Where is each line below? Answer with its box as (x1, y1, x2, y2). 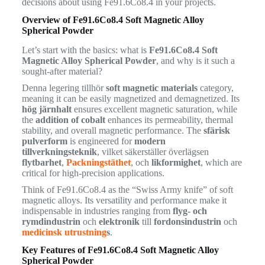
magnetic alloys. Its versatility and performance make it (21, 195, 227, 205)
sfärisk (203, 125, 230, 135)
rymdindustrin (21, 216, 80, 227)
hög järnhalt (21, 104, 72, 114)
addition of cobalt (35, 114, 105, 125)
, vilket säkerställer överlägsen (96, 146, 209, 157)
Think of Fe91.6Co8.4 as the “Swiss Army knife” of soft (21, 184, 233, 195)
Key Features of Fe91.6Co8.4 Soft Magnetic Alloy (21, 244, 219, 255)
